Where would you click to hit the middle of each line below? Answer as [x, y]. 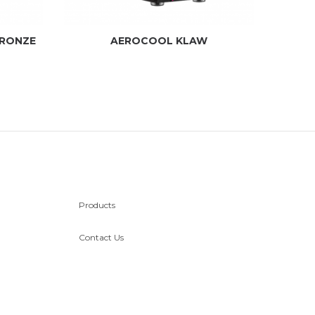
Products [97, 205]
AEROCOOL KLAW [159, 41]
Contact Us [101, 237]
